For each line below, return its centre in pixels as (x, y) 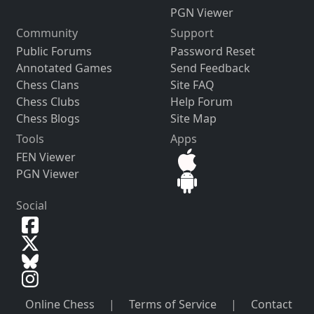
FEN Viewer (46, 157)
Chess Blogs (48, 119)
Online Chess (60, 305)
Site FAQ (192, 85)
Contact (272, 305)
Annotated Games (64, 68)
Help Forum (201, 102)
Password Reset (212, 52)
